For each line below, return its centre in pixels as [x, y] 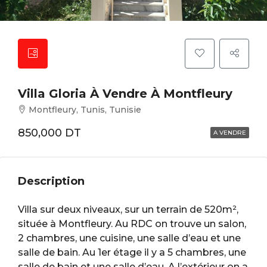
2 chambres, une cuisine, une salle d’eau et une [129, 238]
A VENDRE [230, 133]
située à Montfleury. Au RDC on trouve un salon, [132, 224]
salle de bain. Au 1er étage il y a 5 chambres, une [132, 252]
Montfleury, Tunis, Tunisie [85, 110]
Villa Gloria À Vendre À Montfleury [125, 94]
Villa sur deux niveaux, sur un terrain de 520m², [128, 209]
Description [51, 181]
